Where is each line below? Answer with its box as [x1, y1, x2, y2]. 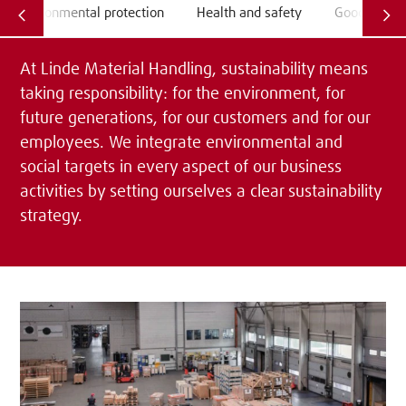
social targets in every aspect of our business [20, 159, 343, 177]
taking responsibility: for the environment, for [20, 86, 345, 103]
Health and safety [197, 5, 302, 20]
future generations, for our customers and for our [20, 111, 371, 128]
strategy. [20, 208, 83, 226]
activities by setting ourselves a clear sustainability [20, 184, 382, 201]
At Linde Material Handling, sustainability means [20, 62, 369, 79]
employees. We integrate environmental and [20, 135, 343, 152]
